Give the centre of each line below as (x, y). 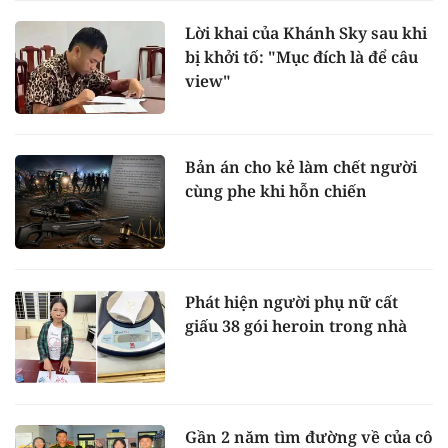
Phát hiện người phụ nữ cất (291, 302)
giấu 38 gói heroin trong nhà (296, 326)
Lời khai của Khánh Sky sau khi (306, 32)
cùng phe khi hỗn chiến (276, 191)
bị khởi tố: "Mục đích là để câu (301, 56)
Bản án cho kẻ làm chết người (301, 167)
